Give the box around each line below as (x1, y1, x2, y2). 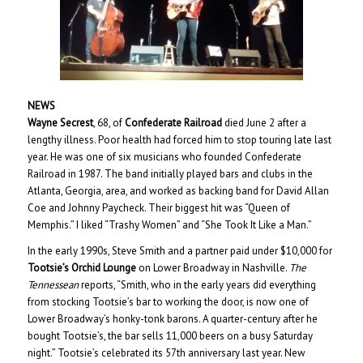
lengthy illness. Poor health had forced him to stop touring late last (27, 133, 331, 147)
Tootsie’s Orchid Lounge (27, 261, 136, 275)
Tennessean (27, 278, 79, 293)
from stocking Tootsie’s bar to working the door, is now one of (27, 295, 309, 310)
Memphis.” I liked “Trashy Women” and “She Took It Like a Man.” (27, 218, 312, 233)
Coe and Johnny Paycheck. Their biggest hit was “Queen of (27, 201, 290, 216)
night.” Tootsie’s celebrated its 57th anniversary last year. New (27, 346, 305, 361)
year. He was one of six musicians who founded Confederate (27, 150, 301, 164)
